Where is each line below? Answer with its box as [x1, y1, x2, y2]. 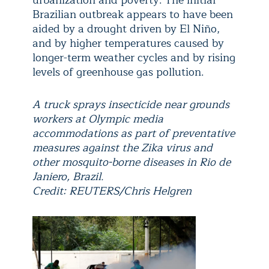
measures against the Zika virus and [32, 139, 213, 157]
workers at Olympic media [32, 110, 163, 128]
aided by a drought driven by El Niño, [32, 20, 220, 38]
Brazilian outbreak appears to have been [32, 5, 233, 23]
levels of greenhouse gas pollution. [32, 63, 204, 81]
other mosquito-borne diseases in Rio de [32, 153, 231, 171]
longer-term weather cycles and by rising [32, 49, 235, 67]
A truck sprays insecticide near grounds [32, 95, 229, 113]
